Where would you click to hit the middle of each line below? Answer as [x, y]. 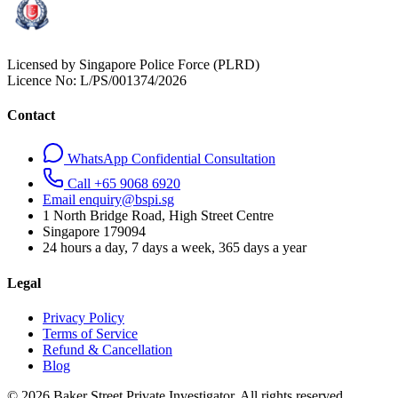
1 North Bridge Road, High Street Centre [158, 216]
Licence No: [42, 80]
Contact [31, 115]
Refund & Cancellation [107, 349]
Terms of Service [90, 333]
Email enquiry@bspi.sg [108, 200]
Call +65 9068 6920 [124, 184]
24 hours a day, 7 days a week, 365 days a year [175, 248]
